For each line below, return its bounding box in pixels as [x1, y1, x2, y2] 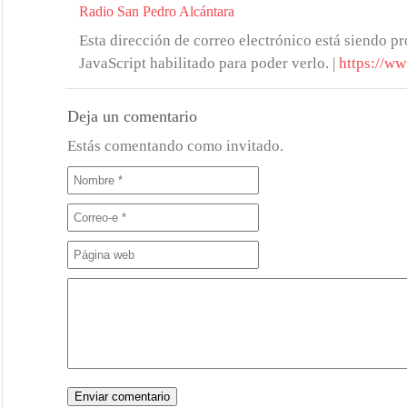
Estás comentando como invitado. [67, 137, 283, 154]
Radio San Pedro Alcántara [79, 4, 234, 19]
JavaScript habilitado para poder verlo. [79, 55, 329, 72]
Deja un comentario [67, 107, 197, 125]
